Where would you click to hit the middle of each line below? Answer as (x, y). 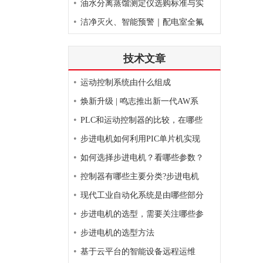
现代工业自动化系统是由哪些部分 (142, 195)
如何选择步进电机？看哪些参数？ (142, 158)
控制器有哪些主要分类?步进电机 (140, 176)
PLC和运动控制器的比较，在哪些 (141, 120)
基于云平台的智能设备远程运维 (138, 252)
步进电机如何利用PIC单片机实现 (140, 139)
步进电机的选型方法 (117, 233)
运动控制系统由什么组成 (126, 82)
